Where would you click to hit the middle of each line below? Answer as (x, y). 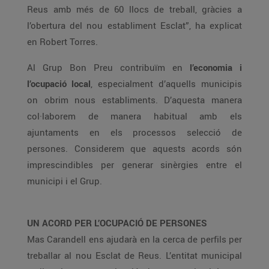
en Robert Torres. (62, 41)
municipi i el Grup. (65, 181)
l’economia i (216, 67)
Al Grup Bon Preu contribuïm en (108, 67)
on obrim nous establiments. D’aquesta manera (134, 100)
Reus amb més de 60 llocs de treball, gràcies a (134, 9)
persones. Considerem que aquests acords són (134, 148)
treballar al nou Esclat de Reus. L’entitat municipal (134, 255)
